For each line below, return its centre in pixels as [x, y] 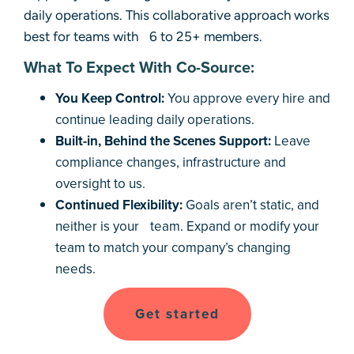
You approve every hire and [247, 98]
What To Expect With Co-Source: [139, 66]
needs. [75, 268]
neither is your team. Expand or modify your [187, 226]
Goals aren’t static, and [251, 204]
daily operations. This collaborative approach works [177, 15]
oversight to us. [100, 183]
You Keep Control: [110, 98]
